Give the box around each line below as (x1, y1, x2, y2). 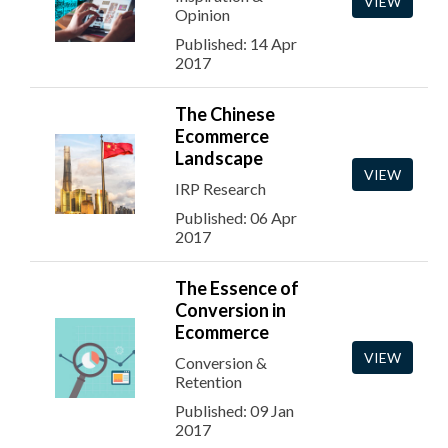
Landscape (175, 147, 263, 169)
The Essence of (175, 277, 299, 299)
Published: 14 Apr (175, 34, 297, 53)
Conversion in (175, 299, 286, 321)
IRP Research (175, 179, 266, 198)
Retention (175, 372, 242, 391)
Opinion (175, 5, 230, 24)
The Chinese (175, 103, 275, 125)
